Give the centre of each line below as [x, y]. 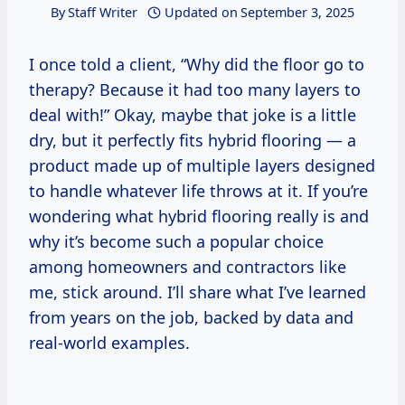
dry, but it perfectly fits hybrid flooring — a [193, 141]
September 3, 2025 [298, 13]
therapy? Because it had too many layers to [195, 90]
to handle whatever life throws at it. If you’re [198, 191]
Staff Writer [102, 13]
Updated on [202, 13]
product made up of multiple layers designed [202, 166]
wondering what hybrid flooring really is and [199, 217]
